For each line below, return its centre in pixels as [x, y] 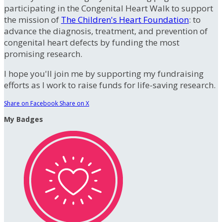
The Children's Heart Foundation [125, 20]
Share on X [74, 104]
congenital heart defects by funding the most [92, 43]
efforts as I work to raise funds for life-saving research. [110, 85]
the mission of [32, 20]
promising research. [43, 54]
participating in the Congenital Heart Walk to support [109, 8]
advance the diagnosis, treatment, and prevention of [106, 31]
